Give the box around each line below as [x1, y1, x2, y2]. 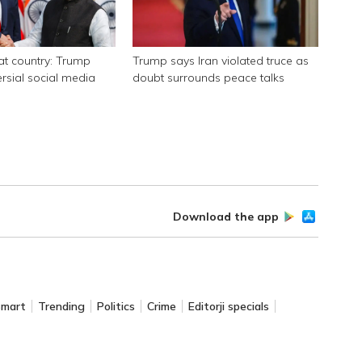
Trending [37, 298, 85, 314]
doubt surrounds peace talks [132, 69, 284, 85]
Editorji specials [187, 298, 269, 314]
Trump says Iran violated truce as [132, 53, 309, 68]
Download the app [173, 208, 280, 224]
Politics [96, 298, 135, 314]
